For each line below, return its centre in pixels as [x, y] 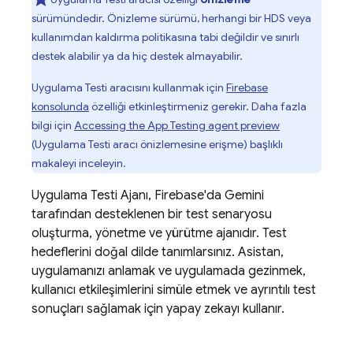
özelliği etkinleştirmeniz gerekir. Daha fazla [198, 106]
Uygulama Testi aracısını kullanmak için [129, 87]
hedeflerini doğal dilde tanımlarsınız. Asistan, [158, 252]
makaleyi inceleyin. [79, 163]
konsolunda [60, 106]
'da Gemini [234, 195]
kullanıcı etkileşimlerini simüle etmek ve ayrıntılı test [174, 290]
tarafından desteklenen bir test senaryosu [152, 214]
